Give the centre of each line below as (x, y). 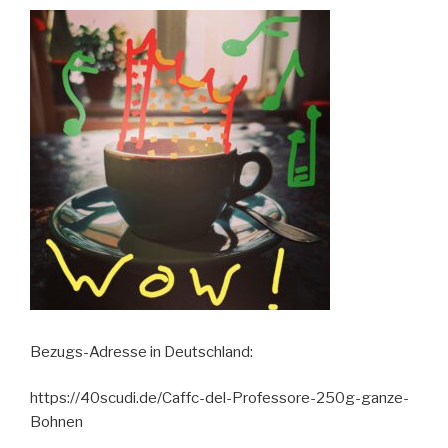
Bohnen (56, 422)
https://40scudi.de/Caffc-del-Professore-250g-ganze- (219, 398)
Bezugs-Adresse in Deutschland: (141, 351)
